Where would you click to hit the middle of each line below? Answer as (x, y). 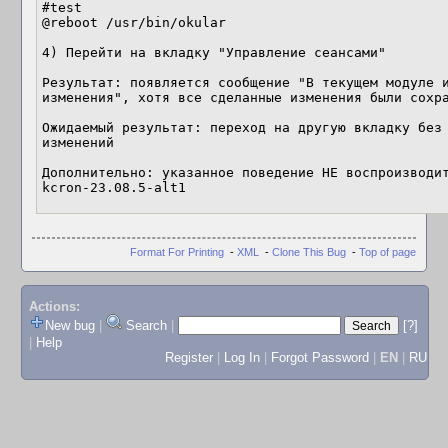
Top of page (387, 251)
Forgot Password (319, 358)
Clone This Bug (309, 251)
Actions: (54, 307)
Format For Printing (177, 251)
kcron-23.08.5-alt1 (114, 187)
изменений (78, 142)
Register (188, 358)
